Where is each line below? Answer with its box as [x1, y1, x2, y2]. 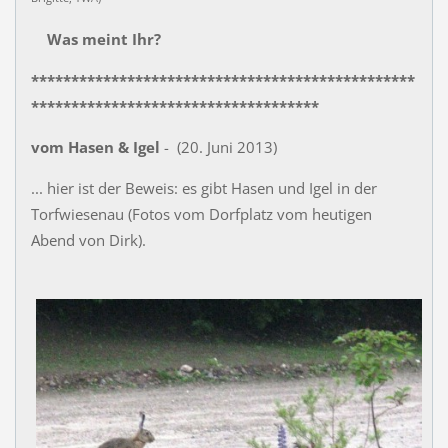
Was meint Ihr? [42, 28, 161, 49]
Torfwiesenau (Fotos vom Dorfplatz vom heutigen [30, 203, 372, 224]
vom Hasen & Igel [30, 136, 160, 157]
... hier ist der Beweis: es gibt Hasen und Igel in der [30, 177, 377, 198]
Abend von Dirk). [30, 229, 146, 250]
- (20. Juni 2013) [159, 136, 277, 157]
